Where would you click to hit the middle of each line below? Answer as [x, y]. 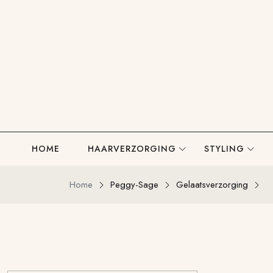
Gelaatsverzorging [212, 185]
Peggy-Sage [134, 185]
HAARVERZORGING [132, 149]
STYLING [225, 149]
